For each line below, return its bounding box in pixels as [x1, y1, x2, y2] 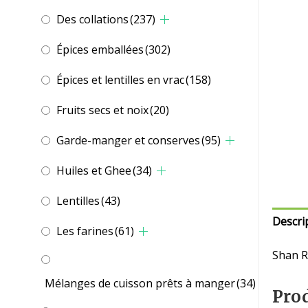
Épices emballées [56, 42, 144, 58]
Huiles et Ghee [56, 163, 131, 179]
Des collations [56, 12, 129, 27]
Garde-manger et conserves [56, 133, 200, 148]
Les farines [56, 223, 113, 239]
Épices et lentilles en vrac [56, 72, 184, 88]
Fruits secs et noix [56, 102, 148, 118]
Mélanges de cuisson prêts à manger [45, 276, 235, 291]
